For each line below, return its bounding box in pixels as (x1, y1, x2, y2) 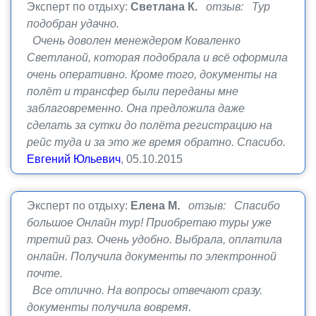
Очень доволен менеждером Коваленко (27, 35, 241, 47)
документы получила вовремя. (27, 301, 191, 313)
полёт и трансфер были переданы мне (27, 85, 238, 97)
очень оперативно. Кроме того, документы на (27, 68, 277, 80)
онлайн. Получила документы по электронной (27, 250, 276, 262)
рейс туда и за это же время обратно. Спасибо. (27, 136, 286, 148)
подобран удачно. (27, 18, 119, 30)
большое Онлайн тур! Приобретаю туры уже (27, 217, 272, 229)
